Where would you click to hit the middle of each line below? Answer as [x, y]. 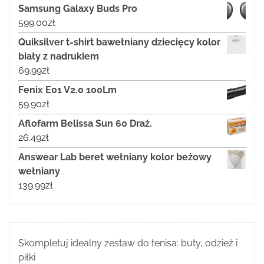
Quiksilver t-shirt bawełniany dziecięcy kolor [119, 42]
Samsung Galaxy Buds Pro [78, 9]
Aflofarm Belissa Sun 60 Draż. [85, 124]
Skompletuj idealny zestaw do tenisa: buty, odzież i [128, 243]
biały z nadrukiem [59, 57]
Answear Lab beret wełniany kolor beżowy [115, 157]
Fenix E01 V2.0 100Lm [67, 90]
